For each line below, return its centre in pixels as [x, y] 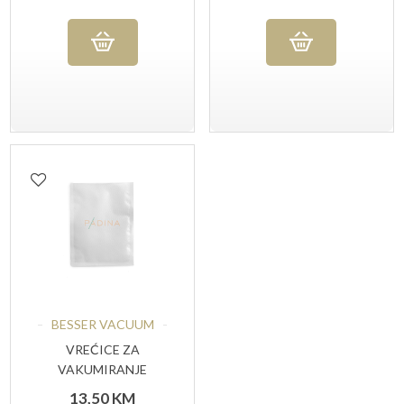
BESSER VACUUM [102, 324]
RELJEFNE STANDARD [102, 390]
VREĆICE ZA [102, 350]
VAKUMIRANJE [103, 370]
